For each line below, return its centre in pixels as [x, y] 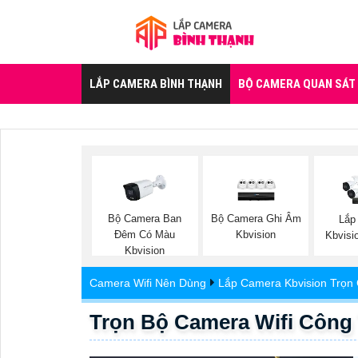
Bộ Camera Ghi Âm [256, 219]
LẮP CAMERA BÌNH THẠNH [156, 84]
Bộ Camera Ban [145, 219]
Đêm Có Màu [145, 235]
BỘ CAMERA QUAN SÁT [297, 84]
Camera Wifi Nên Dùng [148, 282]
